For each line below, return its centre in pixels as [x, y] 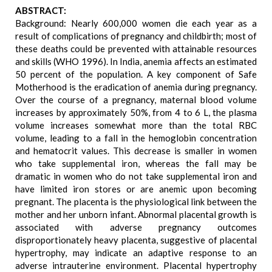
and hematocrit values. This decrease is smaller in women [136, 151]
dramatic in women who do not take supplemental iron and [136, 176]
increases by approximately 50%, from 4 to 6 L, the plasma [136, 112]
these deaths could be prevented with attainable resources [136, 49]
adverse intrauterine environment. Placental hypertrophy [136, 265]
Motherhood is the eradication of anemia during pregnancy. [136, 87]
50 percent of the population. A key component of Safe [136, 74]
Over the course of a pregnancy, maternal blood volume [136, 100]
